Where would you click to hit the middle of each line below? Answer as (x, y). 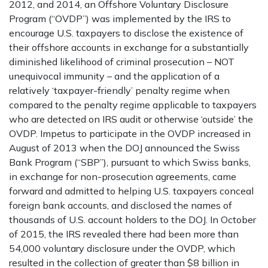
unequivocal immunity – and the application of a (114, 76)
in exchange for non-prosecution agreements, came (123, 176)
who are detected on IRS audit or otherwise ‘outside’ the (131, 119)
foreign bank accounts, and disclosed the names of (121, 205)
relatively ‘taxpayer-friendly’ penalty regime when (119, 90)
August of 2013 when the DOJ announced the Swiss (124, 148)
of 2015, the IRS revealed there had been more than (124, 234)
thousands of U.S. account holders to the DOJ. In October (133, 220)
